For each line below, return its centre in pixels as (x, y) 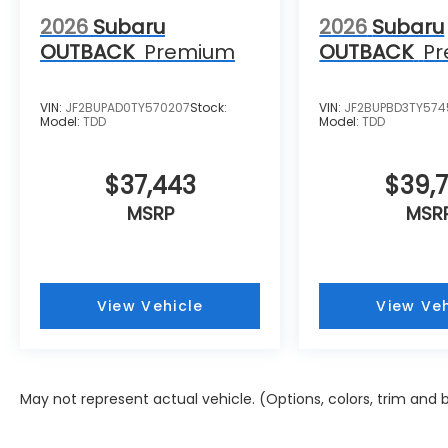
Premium (189, 52)
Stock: (208, 108)
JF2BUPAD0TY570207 (127, 108)
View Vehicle (150, 306)
